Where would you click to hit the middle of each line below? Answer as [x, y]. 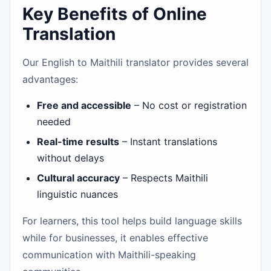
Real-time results [78, 142]
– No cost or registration [189, 105]
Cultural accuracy [78, 178]
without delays [70, 158]
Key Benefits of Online [115, 14]
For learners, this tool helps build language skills [132, 221]
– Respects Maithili [164, 178]
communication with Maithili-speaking [109, 255]
